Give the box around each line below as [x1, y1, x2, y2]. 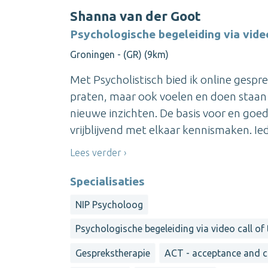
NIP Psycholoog [75, 199, 143, 210]
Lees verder [70, 147, 121, 158]
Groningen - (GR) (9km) [70, 49, 169, 60]
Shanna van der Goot [70, 8, 201, 24]
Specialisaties [70, 174, 145, 188]
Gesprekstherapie [75, 247, 150, 258]
